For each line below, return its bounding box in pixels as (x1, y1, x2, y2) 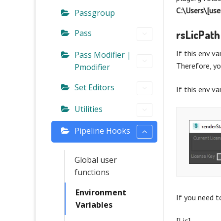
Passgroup (74, 7, 115, 18)
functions (74, 166, 110, 178)
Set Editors (74, 81, 114, 93)
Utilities (74, 103, 103, 114)
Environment (75, 186, 126, 198)
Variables (75, 199, 112, 210)
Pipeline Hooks (74, 125, 130, 136)
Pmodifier (74, 61, 110, 73)
